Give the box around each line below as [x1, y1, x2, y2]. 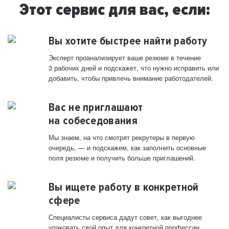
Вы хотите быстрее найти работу [49, 34, 208, 48]
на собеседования [49, 114, 138, 128]
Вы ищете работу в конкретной [49, 180, 199, 194]
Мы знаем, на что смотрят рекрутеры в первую [49, 132, 195, 143]
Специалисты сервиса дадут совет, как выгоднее [49, 212, 202, 222]
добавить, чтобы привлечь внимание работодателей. [49, 73, 213, 83]
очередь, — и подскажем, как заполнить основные [49, 143, 206, 153]
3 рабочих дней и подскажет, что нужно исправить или [49, 63, 219, 73]
